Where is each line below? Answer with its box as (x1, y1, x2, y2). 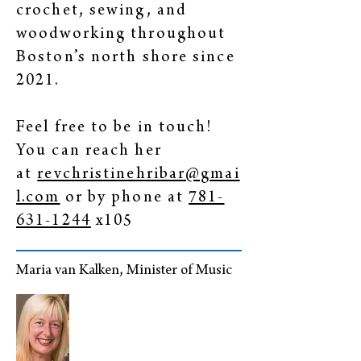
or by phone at (60, 190, 189, 207)
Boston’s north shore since (16, 50, 235, 67)
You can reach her (16, 143, 162, 160)
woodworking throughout (16, 27, 226, 44)
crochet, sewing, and (16, 3, 188, 20)
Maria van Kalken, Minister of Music (16, 263, 232, 279)
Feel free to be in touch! (16, 120, 218, 137)
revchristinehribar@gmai (37, 167, 240, 184)
